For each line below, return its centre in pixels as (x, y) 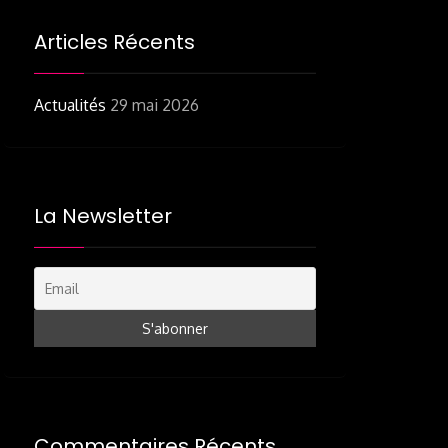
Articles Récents (114, 41)
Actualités (70, 104)
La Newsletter (103, 215)
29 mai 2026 (154, 104)
